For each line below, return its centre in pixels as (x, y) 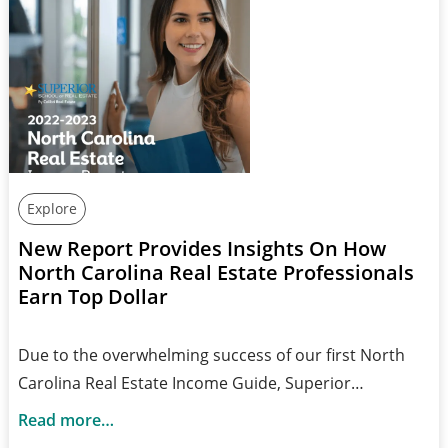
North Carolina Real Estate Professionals (215, 272)
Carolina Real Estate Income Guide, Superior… (190, 382)
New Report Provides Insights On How (201, 248)
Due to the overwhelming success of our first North (211, 354)
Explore (51, 208)
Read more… (65, 419)
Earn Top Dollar (92, 296)
